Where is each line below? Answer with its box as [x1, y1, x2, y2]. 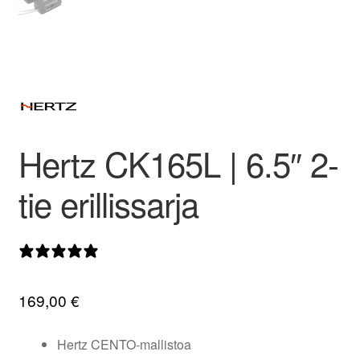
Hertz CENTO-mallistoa [56, 335, 191, 354]
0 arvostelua [104, 242, 173, 259]
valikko [297, 6, 341, 25]
